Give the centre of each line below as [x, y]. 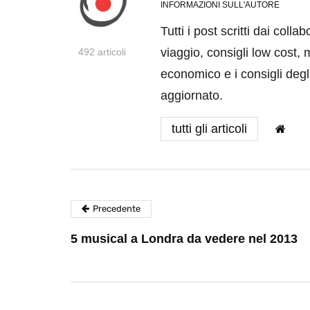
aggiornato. [192, 96]
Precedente [117, 209]
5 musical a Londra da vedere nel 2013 [184, 239]
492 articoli [102, 52]
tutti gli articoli [209, 129]
